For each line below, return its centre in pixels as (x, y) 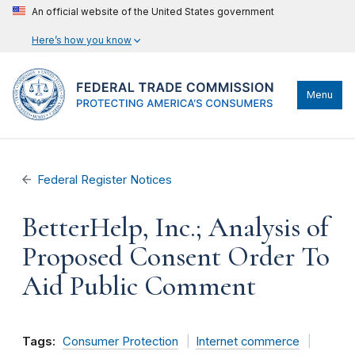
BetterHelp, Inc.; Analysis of (176, 227)
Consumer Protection (120, 342)
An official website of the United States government (153, 11)
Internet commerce (247, 342)
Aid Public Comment (139, 286)
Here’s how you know (82, 40)
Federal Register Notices (105, 180)
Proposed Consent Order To (176, 257)
